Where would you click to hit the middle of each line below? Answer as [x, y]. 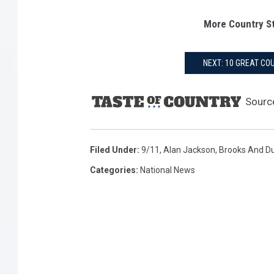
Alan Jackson [189, 150]
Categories [113, 170]
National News [168, 170]
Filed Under [113, 150]
